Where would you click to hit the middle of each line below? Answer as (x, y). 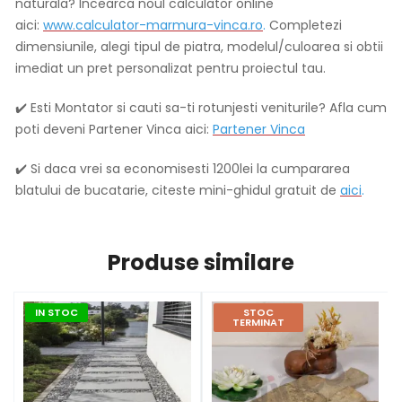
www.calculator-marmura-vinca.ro (153, 26)
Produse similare (201, 263)
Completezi (304, 26)
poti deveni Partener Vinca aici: (114, 130)
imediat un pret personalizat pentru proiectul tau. (174, 69)
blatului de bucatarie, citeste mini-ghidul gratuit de (178, 191)
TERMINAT (258, 323)
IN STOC (57, 313)
